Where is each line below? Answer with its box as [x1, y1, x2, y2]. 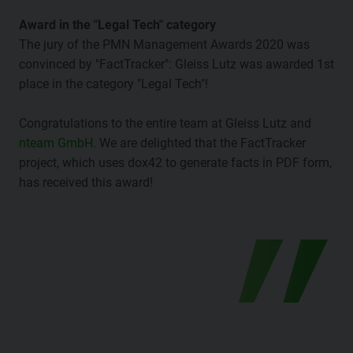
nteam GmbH [19, 135, 93, 150]
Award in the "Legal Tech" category [19, 17, 216, 32]
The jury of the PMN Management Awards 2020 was [19, 36, 310, 52]
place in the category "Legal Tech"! [19, 76, 211, 91]
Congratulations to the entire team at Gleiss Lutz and [19, 115, 311, 131]
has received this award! [19, 174, 153, 190]
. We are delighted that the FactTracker [93, 135, 306, 150]
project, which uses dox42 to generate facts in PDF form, [19, 154, 332, 170]
